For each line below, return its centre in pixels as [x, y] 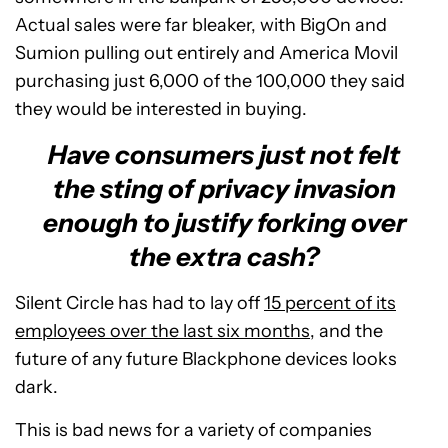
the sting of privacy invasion [224, 188]
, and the [346, 330]
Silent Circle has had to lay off [139, 302]
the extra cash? [224, 256]
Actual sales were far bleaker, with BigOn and [201, 24]
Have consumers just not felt [224, 154]
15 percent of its [330, 302]
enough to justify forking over [224, 222]
